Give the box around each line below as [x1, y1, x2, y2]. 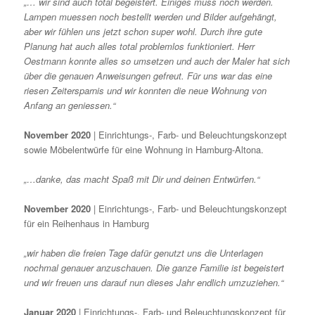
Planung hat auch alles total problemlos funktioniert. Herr [24, 39, 255, 53]
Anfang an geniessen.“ [24, 98, 116, 112]
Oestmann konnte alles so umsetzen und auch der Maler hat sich [24, 53, 290, 67]
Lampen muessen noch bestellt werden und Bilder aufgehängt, [24, 9, 278, 23]
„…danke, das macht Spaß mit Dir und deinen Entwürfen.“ [24, 172, 260, 186]
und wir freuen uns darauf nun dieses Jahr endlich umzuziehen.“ [24, 276, 284, 290]
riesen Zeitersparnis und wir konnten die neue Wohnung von [24, 83, 267, 97]
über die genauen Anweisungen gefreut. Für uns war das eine [24, 68, 273, 82]
